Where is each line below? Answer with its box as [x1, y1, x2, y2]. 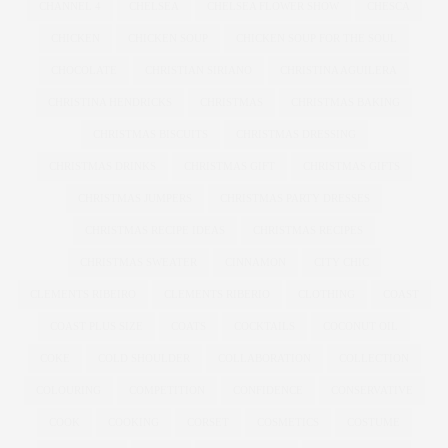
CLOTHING [297, 287, 355, 300]
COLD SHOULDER [97, 351, 190, 364]
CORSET [186, 415, 229, 428]
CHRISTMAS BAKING [291, 95, 400, 108]
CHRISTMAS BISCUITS [92, 127, 208, 140]
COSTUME [346, 415, 400, 428]
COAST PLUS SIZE [50, 319, 143, 332]
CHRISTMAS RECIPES [253, 223, 363, 236]
